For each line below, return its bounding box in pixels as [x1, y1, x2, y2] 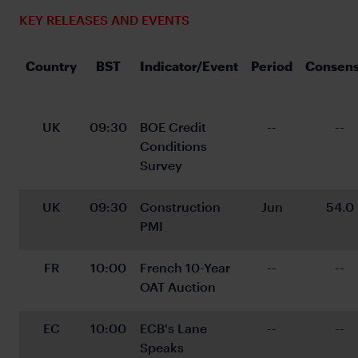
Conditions [140, 138, 210, 154]
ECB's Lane [140, 320, 210, 336]
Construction [140, 199, 224, 215]
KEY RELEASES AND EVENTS [19, 12, 189, 28]
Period [251, 58, 292, 74]
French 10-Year [140, 260, 233, 276]
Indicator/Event [140, 58, 238, 74]
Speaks [140, 340, 184, 356]
